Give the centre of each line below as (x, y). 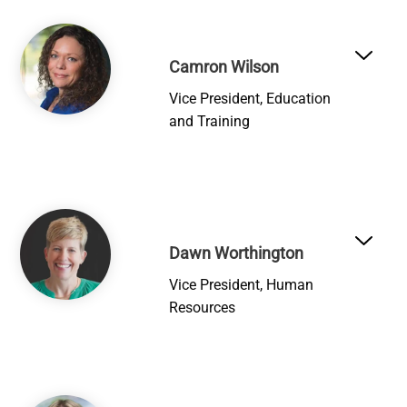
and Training (210, 122)
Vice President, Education (250, 99)
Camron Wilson (224, 67)
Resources (203, 307)
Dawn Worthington (237, 253)
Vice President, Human (242, 284)
